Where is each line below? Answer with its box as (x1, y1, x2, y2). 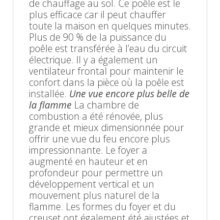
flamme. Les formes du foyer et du (29, 199, 176, 213)
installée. (29, 86, 69, 100)
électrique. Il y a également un (29, 53, 158, 66)
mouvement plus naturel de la (29, 188, 160, 202)
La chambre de (72, 98, 139, 111)
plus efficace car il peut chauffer (29, 7, 166, 21)
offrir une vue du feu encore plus (29, 132, 170, 145)
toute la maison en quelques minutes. (29, 19, 191, 32)
